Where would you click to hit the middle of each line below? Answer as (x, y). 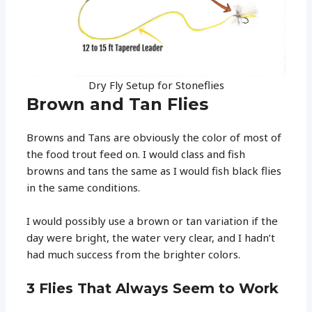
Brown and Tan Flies (118, 104)
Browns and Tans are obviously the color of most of (154, 137)
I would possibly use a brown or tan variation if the (153, 220)
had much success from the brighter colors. (134, 254)
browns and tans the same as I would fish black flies (154, 170)
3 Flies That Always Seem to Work (153, 288)
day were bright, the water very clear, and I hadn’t (151, 237)
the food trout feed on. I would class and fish (136, 154)
